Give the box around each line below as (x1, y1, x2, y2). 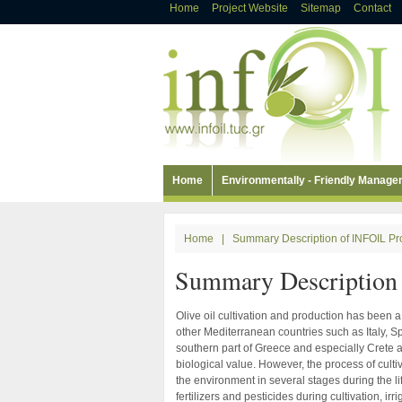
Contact (354, 2, 391, 14)
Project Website (212, 2, 288, 14)
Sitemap (301, 2, 341, 14)
